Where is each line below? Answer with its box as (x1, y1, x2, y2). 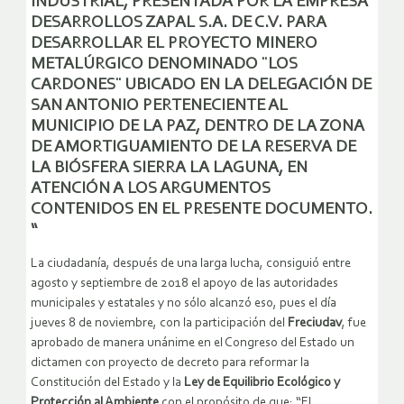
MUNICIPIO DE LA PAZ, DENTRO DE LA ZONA (31, 117, 364, 135)
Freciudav (288, 316, 342, 330)
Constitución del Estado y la (31, 375, 184, 390)
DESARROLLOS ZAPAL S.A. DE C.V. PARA (31, 14, 326, 32)
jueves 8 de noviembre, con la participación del (31, 316, 288, 330)
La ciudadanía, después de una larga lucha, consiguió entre (31, 256, 351, 271)
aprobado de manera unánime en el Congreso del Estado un (31, 335, 354, 350)
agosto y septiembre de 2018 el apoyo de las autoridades (31, 276, 338, 290)
